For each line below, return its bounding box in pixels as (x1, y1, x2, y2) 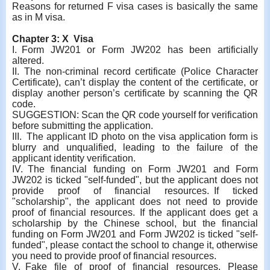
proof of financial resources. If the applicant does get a (12, 207, 258, 218)
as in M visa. (12, 11, 65, 22)
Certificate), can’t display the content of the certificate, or (12, 77, 258, 87)
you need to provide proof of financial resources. (12, 250, 216, 261)
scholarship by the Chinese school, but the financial (12, 218, 258, 228)
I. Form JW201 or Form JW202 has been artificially (12, 44, 258, 55)
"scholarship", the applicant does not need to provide (12, 196, 258, 207)
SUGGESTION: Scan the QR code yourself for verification (12, 109, 258, 120)
